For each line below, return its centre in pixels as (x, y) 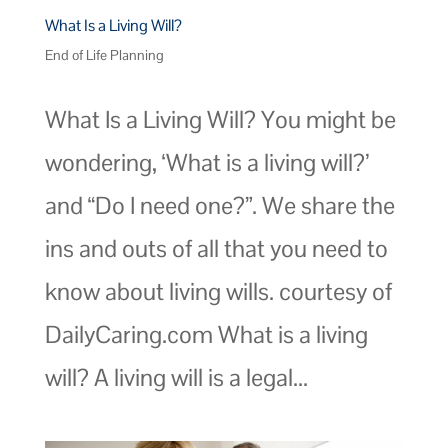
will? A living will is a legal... (176, 377)
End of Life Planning (104, 54)
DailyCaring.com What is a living (206, 334)
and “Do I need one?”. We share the (219, 205)
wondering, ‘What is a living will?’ (206, 162)
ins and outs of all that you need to (216, 248)
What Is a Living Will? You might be (220, 119)
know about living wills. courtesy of (218, 291)
